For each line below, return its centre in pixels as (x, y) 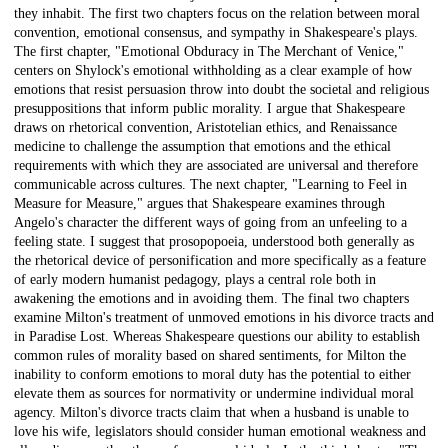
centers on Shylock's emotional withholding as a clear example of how (213, 71)
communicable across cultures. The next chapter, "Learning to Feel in (210, 185)
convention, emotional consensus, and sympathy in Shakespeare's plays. (216, 33)
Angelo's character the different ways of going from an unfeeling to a (210, 223)
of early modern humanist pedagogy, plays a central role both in (195, 280)
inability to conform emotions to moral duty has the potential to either (212, 375)
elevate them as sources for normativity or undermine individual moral (214, 394)
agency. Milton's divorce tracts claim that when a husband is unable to (211, 413)
